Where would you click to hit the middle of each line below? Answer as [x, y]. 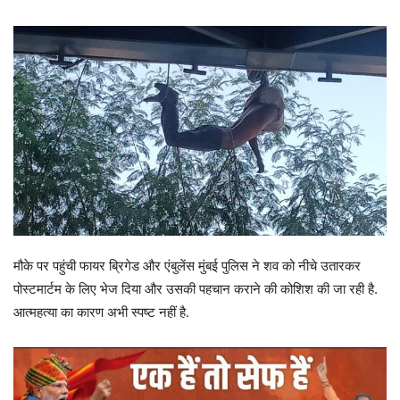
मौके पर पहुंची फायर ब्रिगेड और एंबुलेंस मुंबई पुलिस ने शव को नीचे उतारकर [187, 265]
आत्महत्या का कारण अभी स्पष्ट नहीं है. [101, 312]
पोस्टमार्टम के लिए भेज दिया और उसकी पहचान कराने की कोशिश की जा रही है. [196, 288]
